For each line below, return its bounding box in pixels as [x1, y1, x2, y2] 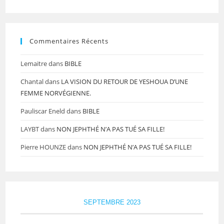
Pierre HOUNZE [20, 142, 66, 151]
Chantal [20, 76, 44, 86]
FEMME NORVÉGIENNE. [20, 88, 91, 97]
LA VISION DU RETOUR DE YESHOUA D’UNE [61, 76, 188, 86]
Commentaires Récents [29, 36, 109, 45]
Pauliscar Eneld [20, 106, 65, 115]
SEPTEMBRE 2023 [83, 198, 140, 206]
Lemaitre [20, 58, 47, 68]
